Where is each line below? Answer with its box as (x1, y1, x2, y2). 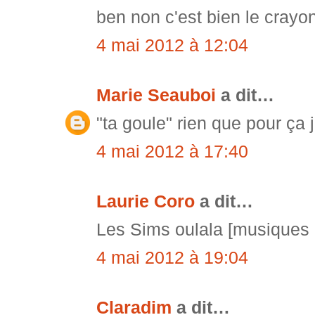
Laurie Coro (96, 192, 195, 212)
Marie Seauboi (96, 86, 216, 105)
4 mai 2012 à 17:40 (96, 142, 248, 162)
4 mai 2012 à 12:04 (96, 36, 248, 56)
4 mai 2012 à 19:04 (96, 248, 248, 268)
